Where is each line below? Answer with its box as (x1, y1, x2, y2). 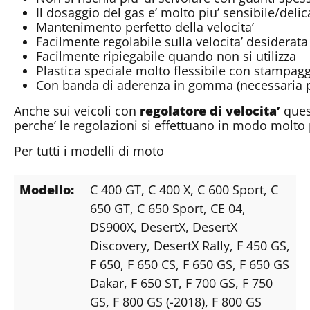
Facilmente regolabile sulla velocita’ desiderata (36, 33, 308, 50)
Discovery (90, 237, 147, 254)
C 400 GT (90, 181, 141, 198)
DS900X (90, 218, 134, 235)
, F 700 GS (179, 274, 235, 291)
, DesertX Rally (147, 237, 230, 254)
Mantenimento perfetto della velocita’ (36, 18, 254, 35)
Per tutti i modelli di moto (14, 142, 164, 159)
